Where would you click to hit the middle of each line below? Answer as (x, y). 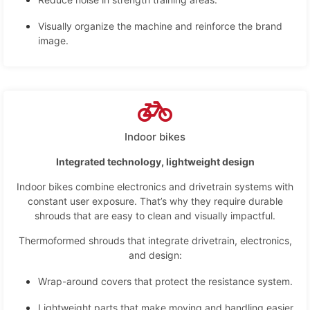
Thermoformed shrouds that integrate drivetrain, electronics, (155, 240)
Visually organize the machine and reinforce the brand (160, 26)
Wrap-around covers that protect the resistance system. (165, 281)
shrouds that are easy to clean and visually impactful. (155, 215)
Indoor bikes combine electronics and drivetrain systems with (155, 186)
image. (53, 40)
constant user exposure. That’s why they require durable (155, 201)
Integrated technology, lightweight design (155, 161)
